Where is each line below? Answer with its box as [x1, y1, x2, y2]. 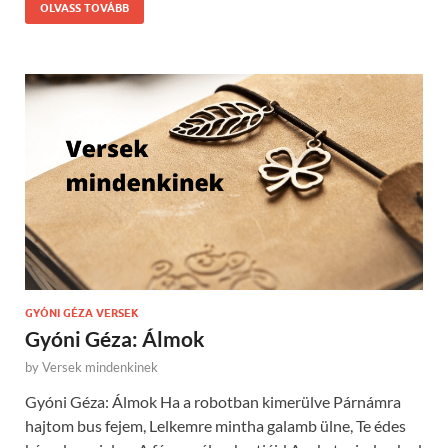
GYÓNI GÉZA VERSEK [25, 306, 139, 321]
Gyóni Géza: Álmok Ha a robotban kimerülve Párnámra [25, 392, 401, 412]
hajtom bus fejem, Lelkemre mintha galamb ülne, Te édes [25, 416, 406, 436]
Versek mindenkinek [42, 359, 158, 376]
